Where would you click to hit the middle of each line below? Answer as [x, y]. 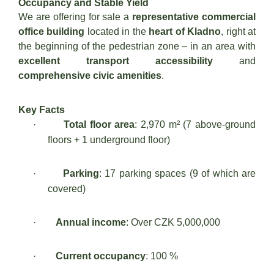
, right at [239, 31]
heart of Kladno [185, 31]
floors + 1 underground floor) [109, 140]
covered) [67, 189]
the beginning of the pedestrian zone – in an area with [137, 46]
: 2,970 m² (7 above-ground [195, 124]
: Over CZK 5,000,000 [173, 222]
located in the [117, 31]
